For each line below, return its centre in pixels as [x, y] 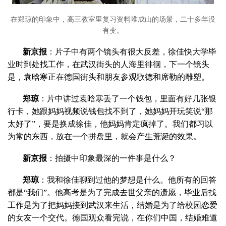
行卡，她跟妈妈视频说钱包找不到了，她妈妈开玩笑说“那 [110, 111]
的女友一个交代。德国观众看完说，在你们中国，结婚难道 [112, 217]
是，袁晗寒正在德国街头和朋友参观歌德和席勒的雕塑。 [108, 77]
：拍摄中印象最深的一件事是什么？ [111, 158]
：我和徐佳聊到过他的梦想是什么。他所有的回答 [128, 180]
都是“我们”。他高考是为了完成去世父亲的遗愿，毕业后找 [112, 192]
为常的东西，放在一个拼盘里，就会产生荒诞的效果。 [104, 136]
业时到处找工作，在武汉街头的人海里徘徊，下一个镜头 [108, 64]
